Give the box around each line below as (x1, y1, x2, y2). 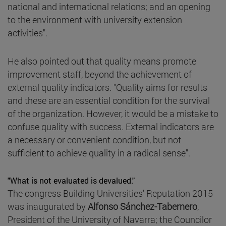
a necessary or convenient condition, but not (8, 133, 181, 146)
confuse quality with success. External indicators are (8, 120, 214, 133)
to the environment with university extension (8, 13, 182, 26)
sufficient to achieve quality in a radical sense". (8, 146, 190, 159)
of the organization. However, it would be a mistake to (8, 107, 218, 120)
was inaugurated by (8, 200, 88, 212)
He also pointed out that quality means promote (8, 54, 196, 67)
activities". (8, 26, 47, 39)
